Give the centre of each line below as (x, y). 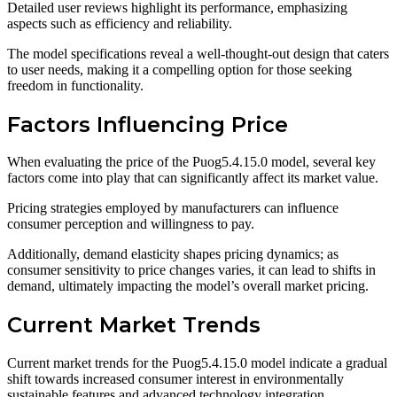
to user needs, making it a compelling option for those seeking (179, 69)
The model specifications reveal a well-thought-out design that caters (198, 53)
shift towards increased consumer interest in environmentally (175, 379)
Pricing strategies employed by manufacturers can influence (173, 208)
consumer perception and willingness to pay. (131, 224)
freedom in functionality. (75, 85)
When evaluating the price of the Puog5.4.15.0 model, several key (191, 162)
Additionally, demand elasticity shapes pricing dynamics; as (173, 254)
